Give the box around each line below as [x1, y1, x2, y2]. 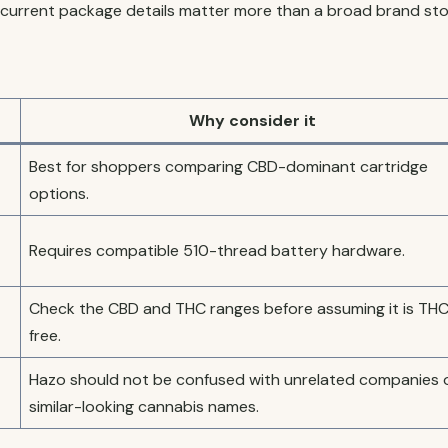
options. [29, 183, 89, 204]
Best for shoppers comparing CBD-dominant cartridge [29, 156, 428, 177]
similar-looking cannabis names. [29, 396, 259, 417]
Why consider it [188, 110, 316, 131]
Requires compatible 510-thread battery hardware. [29, 240, 405, 261]
